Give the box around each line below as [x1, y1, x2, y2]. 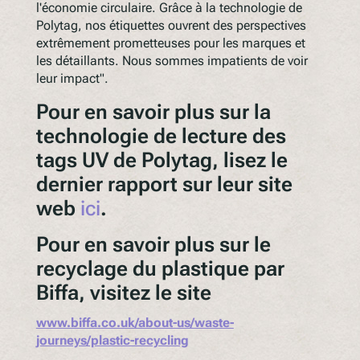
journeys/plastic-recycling [35, 332, 189, 348]
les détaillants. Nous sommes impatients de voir [35, 52, 308, 68]
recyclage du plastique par [35, 256, 284, 281]
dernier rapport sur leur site [35, 172, 292, 197]
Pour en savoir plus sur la [35, 100, 271, 125]
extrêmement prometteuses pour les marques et [35, 35, 305, 51]
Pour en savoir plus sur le [35, 232, 271, 257]
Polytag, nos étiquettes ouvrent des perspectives [35, 17, 306, 33]
